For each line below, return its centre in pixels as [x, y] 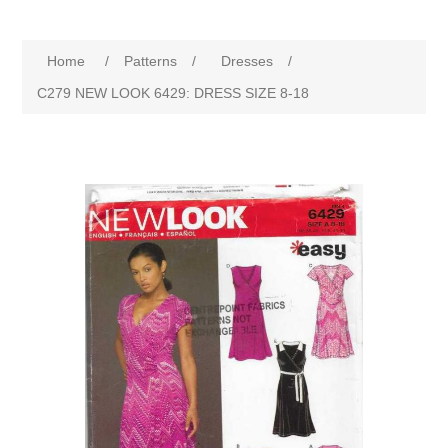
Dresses [247, 61]
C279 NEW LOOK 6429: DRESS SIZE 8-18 [173, 93]
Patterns [151, 61]
